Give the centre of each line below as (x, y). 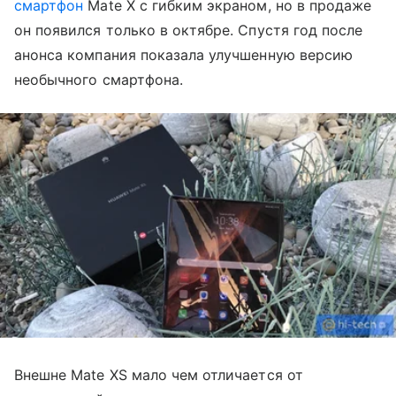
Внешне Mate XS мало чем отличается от (159, 374)
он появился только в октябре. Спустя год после (189, 30)
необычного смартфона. (99, 80)
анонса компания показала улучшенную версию (184, 55)
